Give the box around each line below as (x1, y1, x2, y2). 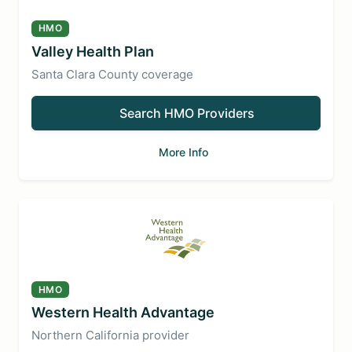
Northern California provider (31, 328, 189, 343)
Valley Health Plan (31, 42, 154, 60)
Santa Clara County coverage (31, 66, 193, 82)
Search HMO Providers (119, 104, 255, 121)
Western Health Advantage (31, 304, 214, 321)
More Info (159, 145, 208, 159)
